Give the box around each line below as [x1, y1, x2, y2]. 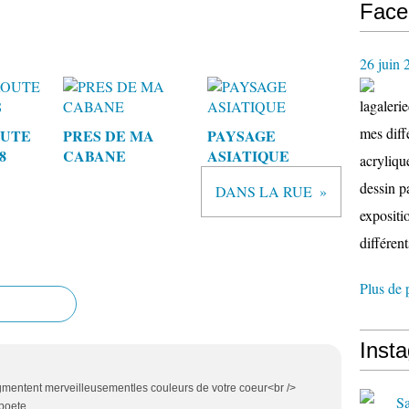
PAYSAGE [206, 125, 276, 146]
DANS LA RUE [215, 182, 312, 201]
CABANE [63, 145, 126, 166]
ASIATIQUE [206, 145, 289, 166]
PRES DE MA [63, 125, 154, 146]
